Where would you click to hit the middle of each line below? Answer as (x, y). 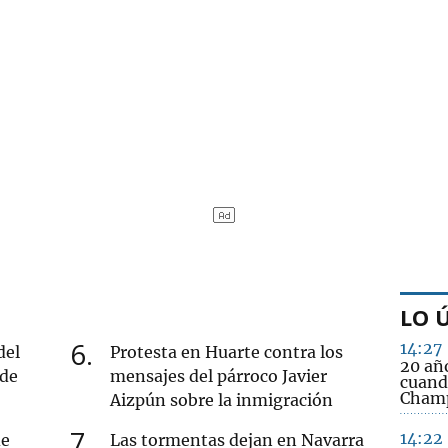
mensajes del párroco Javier (219, 375)
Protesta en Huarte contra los (227, 351)
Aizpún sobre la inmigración (222, 399)
